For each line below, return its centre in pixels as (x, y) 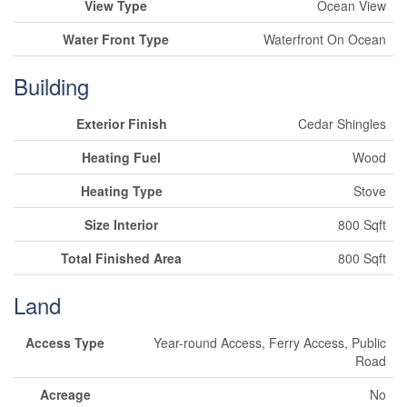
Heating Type (121, 191)
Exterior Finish (121, 124)
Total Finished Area (121, 258)
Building (51, 86)
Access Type (65, 343)
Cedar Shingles (342, 124)
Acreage (65, 395)
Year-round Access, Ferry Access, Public (270, 343)
